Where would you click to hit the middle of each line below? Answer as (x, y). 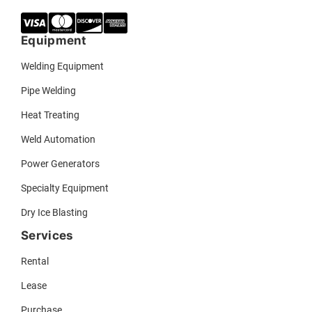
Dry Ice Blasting (54, 212)
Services (47, 235)
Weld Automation (58, 139)
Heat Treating (50, 115)
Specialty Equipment (65, 188)
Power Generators (60, 164)
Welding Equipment (62, 66)
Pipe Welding (48, 91)
